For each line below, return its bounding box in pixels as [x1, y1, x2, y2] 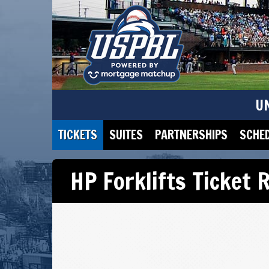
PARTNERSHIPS [155, 126, 228, 144]
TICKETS [58, 126, 97, 144]
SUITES [109, 126, 143, 144]
